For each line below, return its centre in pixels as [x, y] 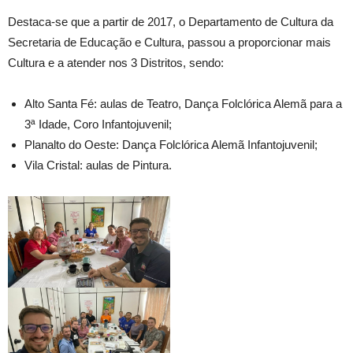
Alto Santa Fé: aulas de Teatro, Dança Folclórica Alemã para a [183, 104]
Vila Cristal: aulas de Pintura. [98, 165]
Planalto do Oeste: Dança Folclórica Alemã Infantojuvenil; [171, 145]
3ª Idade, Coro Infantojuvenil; [98, 124]
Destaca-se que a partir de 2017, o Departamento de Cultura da [171, 22]
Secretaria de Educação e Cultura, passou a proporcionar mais [169, 43]
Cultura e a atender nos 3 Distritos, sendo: [116, 63]
